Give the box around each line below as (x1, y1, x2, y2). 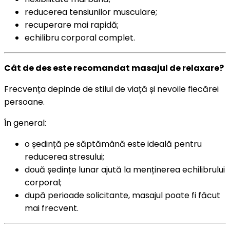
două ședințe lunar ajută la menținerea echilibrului (25, 163, 225, 176)
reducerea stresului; (25, 150, 104, 163)
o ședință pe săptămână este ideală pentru (25, 138, 202, 150)
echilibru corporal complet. (25, 31, 135, 44)
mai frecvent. (25, 202, 79, 214)
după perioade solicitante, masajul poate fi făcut (25, 189, 220, 201)
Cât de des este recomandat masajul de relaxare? (4, 62, 224, 74)
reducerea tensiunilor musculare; (25, 6, 157, 18)
